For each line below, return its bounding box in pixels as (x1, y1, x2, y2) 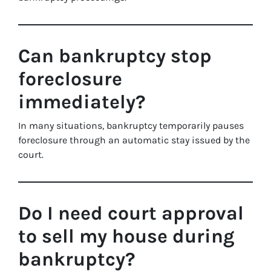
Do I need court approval (18, 202, 244, 224)
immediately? (18, 91, 146, 113)
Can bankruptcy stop (18, 45, 212, 67)
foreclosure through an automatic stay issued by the (18, 134, 250, 146)
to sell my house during (18, 225, 235, 247)
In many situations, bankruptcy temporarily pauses (18, 120, 244, 131)
